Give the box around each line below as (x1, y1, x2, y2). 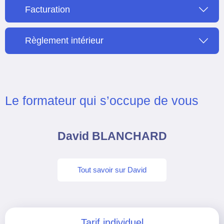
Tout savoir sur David (77, 165, 146, 174)
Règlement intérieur (25, 35, 103, 46)
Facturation (25, 4, 70, 14)
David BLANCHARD (57, 129, 167, 142)
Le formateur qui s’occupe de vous (5, 93, 198, 107)
